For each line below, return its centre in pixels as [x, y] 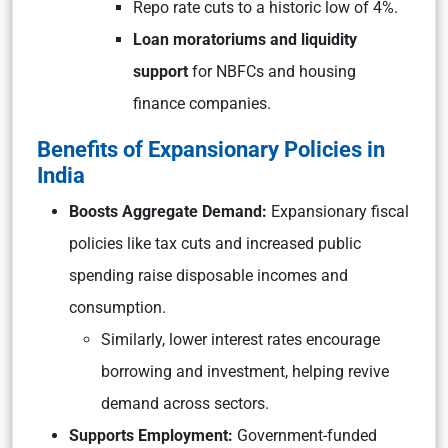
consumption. [117, 307]
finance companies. [202, 103]
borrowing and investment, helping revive [245, 371]
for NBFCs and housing [274, 71]
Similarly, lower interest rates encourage [240, 339]
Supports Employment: [151, 435]
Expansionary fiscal [338, 211]
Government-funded [305, 435]
